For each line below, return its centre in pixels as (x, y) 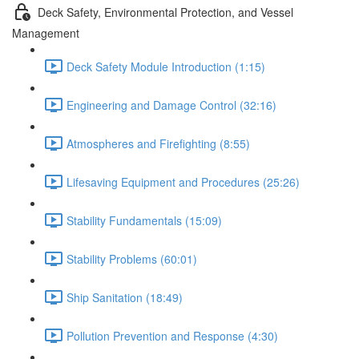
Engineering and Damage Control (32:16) (171, 105)
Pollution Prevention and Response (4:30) (172, 335)
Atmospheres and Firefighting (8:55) (158, 143)
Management (46, 33)
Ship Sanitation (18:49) (125, 297)
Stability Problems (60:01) (132, 258)
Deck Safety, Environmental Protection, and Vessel (165, 12)
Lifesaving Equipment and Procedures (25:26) (183, 182)
